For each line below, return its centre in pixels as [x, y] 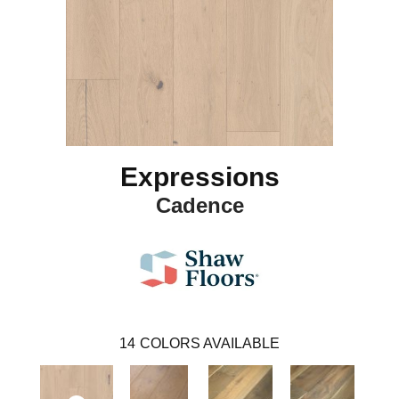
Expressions [199, 176]
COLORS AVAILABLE [210, 343]
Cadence [199, 205]
